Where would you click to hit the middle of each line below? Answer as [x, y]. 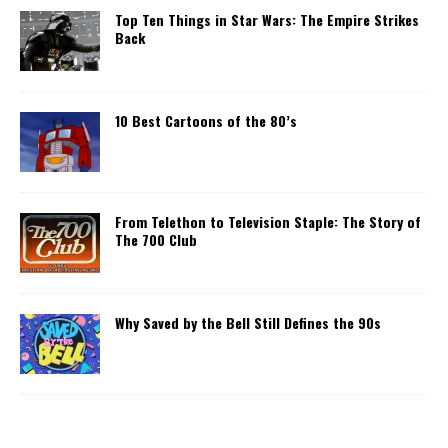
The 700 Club [156, 239]
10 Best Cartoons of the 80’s [206, 120]
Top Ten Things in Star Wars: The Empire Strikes [267, 19]
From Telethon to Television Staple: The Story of [268, 221]
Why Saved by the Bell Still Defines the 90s [248, 322]
